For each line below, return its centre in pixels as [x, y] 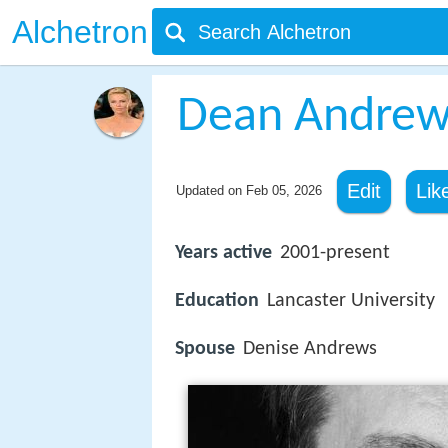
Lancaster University [351, 301]
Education [217, 301]
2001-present [335, 253]
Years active [223, 253]
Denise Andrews [310, 349]
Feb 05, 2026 [283, 190]
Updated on [210, 190]
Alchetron [80, 32]
